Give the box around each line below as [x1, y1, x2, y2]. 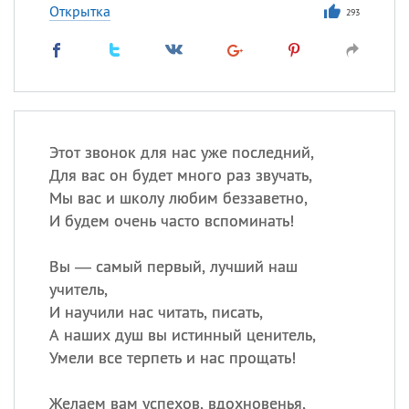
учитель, [48, 278, 108, 299]
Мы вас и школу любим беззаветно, [48, 187, 308, 208]
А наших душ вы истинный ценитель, [48, 324, 316, 345]
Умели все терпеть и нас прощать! [48, 347, 296, 368]
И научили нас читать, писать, [48, 301, 263, 322]
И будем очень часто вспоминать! [48, 210, 294, 231]
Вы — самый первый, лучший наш [48, 256, 298, 277]
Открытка [48, 2, 110, 20]
